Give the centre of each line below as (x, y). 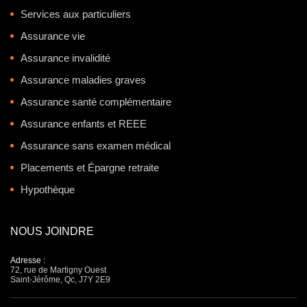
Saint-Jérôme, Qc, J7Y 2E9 (60, 279)
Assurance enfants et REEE (84, 123)
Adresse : (28, 260)
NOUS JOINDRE (52, 231)
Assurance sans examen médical (96, 145)
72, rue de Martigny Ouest (58, 270)
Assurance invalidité (65, 58)
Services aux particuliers (76, 14)
